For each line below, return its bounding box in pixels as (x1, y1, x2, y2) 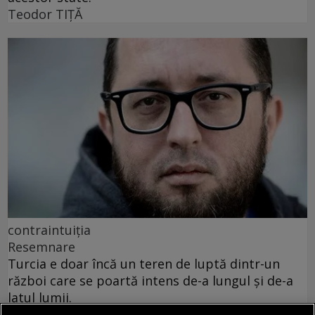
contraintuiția (8, 221, 91, 238)
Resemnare (8, 238, 75, 255)
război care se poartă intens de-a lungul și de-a (8, 271, 293, 289)
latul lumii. (8, 288, 72, 306)
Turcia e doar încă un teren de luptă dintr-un (8, 255, 280, 272)
